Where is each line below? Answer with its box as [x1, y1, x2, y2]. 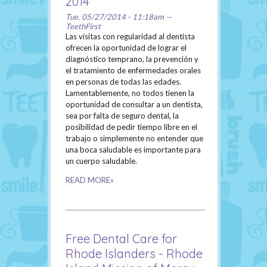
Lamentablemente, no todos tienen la [66, 88, 194, 98]
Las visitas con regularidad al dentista [66, 32, 195, 42]
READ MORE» [66, 175, 114, 185]
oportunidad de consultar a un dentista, [66, 100, 203, 110]
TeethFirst [66, 21, 101, 32]
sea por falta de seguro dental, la [66, 111, 179, 121]
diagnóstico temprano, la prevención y [66, 54, 198, 64]
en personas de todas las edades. [66, 77, 181, 87]
